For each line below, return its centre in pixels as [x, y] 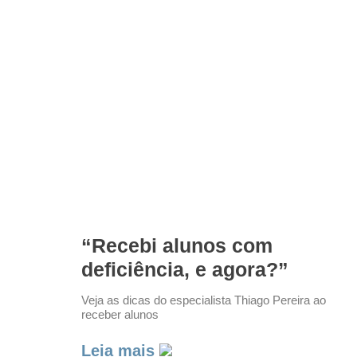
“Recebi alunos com [177, 246]
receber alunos [120, 315]
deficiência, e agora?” [185, 270]
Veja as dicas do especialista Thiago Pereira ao [204, 300]
